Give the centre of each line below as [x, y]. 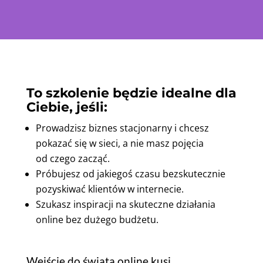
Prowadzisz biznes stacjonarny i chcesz [122, 128]
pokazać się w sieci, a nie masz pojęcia [119, 144]
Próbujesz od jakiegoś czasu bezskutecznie [130, 174]
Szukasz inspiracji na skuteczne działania [125, 205]
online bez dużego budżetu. [97, 220]
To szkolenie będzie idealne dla [131, 93]
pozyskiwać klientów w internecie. [109, 189]
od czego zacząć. [73, 159]
